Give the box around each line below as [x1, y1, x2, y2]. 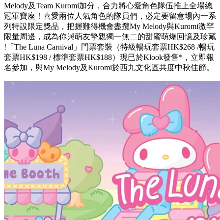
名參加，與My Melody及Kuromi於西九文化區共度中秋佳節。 [4, 63, 214, 72]
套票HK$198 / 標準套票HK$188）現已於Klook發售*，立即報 [4, 53, 214, 61]
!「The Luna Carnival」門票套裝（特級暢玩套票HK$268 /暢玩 [4, 43, 215, 51]
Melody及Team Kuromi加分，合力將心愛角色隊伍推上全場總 [4, 1, 213, 10]
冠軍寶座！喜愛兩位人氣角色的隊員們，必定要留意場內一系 [4, 12, 216, 20]
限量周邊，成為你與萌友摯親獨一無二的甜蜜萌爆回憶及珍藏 [4, 32, 216, 41]
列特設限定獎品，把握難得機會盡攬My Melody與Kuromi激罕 [4, 22, 214, 30]
